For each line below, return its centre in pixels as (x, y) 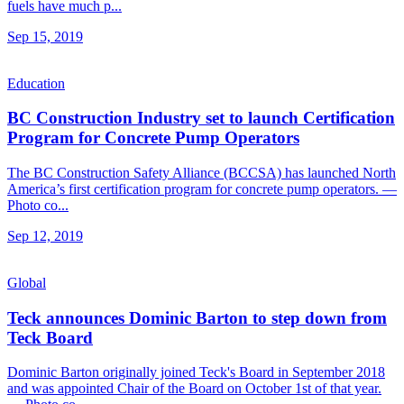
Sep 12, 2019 (45, 236)
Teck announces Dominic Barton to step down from (197, 317)
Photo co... (38, 205)
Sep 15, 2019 (45, 36)
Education (36, 83)
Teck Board (50, 337)
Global (27, 283)
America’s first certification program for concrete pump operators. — (202, 189)
